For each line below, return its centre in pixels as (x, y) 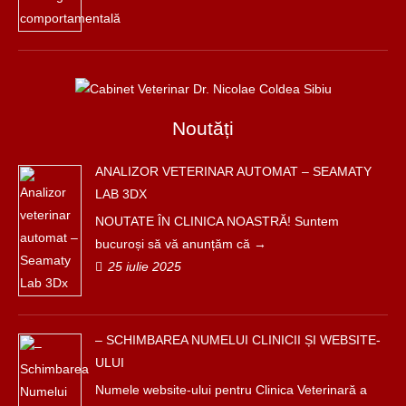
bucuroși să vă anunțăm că (174, 243)
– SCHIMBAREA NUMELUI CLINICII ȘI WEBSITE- (238, 339)
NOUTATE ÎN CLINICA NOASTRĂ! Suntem (217, 221)
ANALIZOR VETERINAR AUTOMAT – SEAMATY (233, 171)
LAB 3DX (121, 193)
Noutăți (203, 128)
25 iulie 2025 (145, 266)
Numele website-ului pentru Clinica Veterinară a (231, 389)
